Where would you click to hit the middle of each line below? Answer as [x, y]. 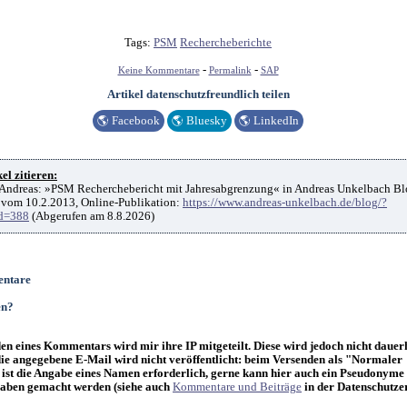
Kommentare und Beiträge [237, 387]
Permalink [230, 70]
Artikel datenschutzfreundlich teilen [198, 94]
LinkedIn [275, 121]
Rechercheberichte [226, 42]
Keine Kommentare [159, 70]
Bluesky [205, 121]
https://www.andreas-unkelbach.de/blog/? [285, 203]
